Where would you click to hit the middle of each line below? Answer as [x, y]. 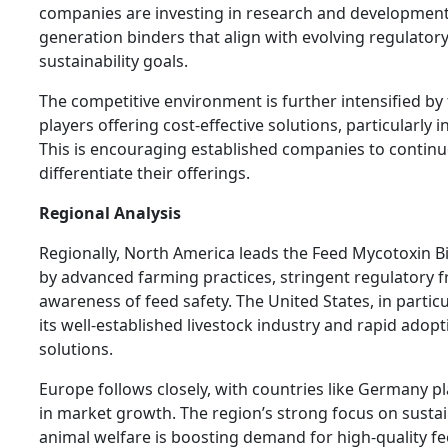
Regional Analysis [110, 212]
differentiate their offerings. [144, 172]
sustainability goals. [113, 60]
